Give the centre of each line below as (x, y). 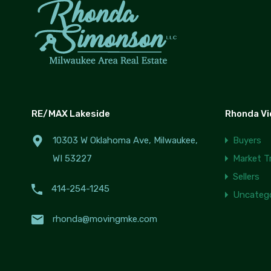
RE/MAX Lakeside (71, 114)
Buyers (247, 141)
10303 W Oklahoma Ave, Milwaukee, (125, 141)
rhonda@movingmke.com (105, 219)
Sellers (246, 177)
